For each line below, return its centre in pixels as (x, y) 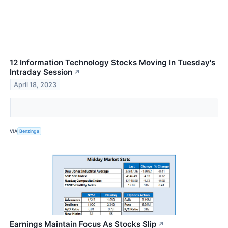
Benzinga (30, 131)
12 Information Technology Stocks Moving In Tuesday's (112, 62)
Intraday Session (41, 72)
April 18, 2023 (35, 84)
